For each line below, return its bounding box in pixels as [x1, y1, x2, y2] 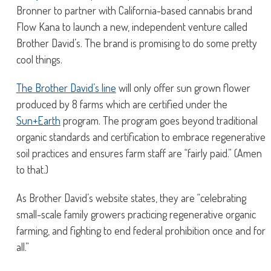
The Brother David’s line [16, 81, 116, 94]
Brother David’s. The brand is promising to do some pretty [16, 36, 257, 50]
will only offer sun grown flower [116, 81, 250, 94]
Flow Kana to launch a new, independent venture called [16, 20, 247, 33]
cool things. [16, 53, 62, 66]
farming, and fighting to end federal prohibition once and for [16, 224, 266, 237]
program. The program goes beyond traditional [60, 114, 258, 127]
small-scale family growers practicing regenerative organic [16, 207, 256, 221]
